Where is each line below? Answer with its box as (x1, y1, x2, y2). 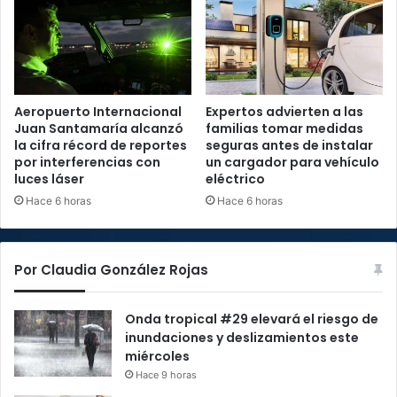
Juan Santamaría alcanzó (14, 120, 183, 138)
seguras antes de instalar (206, 136, 373, 155)
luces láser (14, 170, 84, 189)
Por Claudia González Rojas (14, 261, 208, 280)
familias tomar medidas (206, 120, 363, 138)
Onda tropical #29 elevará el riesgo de (125, 310, 378, 329)
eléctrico (206, 170, 265, 189)
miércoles (125, 347, 190, 366)
